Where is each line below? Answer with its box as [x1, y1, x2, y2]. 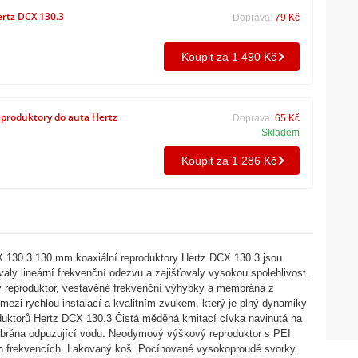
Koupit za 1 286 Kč [181, 153, 276, 167]
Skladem [261, 127, 300, 139]
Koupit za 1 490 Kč [181, 50, 276, 63]
